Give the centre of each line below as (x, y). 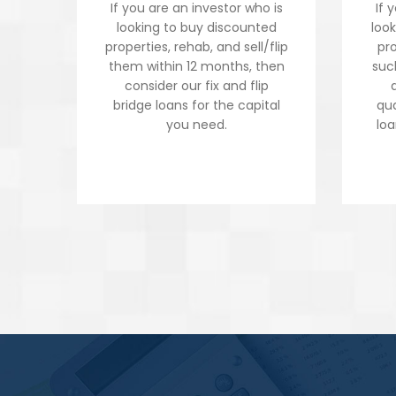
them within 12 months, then (196, 66)
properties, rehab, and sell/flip (196, 47)
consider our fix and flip (196, 86)
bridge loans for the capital (196, 105)
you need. (196, 125)
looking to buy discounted (196, 27)
